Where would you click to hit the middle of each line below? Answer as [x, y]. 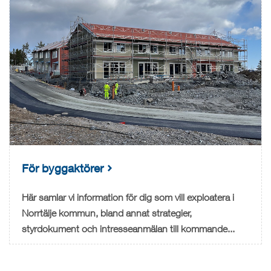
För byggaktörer [63, 168]
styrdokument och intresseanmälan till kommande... [128, 229]
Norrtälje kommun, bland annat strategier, [107, 213]
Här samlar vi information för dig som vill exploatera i [128, 198]
